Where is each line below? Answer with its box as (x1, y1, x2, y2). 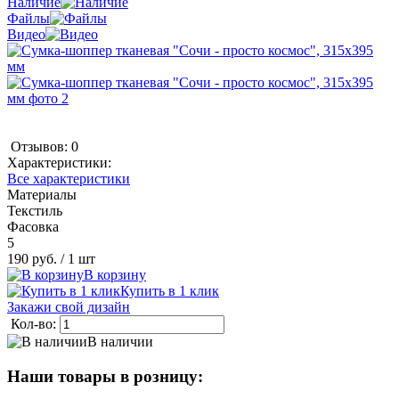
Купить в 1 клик (120, 282, 219, 298)
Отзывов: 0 (11, 138, 78, 154)
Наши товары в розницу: (7, 366, 203, 386)
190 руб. (7, 250, 57, 266)
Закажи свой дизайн (7, 298, 130, 314)
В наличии (87, 333, 153, 349)
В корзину (84, 266, 146, 282)
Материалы (7, 186, 77, 202)
